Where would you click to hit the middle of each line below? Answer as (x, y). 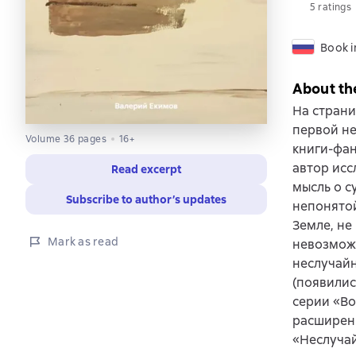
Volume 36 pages (66, 139)
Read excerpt (146, 170)
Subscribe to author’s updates (146, 200)
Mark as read (83, 242)
